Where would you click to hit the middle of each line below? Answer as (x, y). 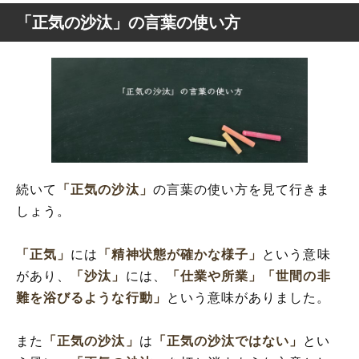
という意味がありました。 (248, 298)
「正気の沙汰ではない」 (228, 341)
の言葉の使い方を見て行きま (242, 190)
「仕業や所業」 (214, 276)
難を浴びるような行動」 (91, 298)
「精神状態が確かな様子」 (180, 255)
